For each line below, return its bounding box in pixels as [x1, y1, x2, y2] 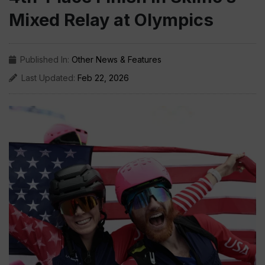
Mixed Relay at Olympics [9, 9, 214, 30]
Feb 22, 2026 [77, 73, 129, 83]
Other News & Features [72, 54, 161, 64]
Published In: [20, 54, 72, 64]
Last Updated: [21, 73, 77, 83]
